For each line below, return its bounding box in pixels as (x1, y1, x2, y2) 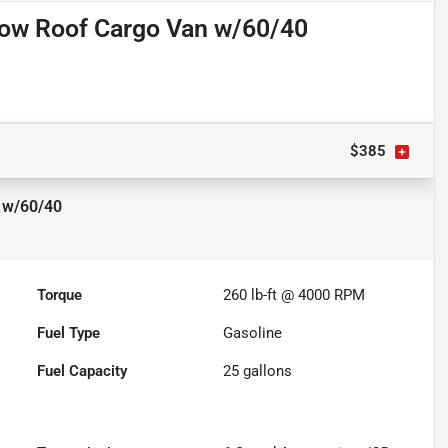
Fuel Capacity (37, 362, 128, 381)
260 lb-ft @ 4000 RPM (223, 286, 366, 305)
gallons (239, 362, 293, 381)
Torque (37, 286, 83, 305)
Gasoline (223, 324, 283, 343)
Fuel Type (37, 324, 101, 343)
